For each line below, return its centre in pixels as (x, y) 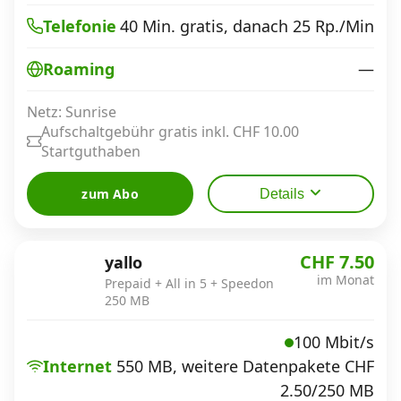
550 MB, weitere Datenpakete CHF (245, 366)
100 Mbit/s (334, 342)
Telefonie (80, 26)
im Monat (346, 279)
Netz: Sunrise (72, 111)
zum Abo (110, 193)
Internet (77, 366)
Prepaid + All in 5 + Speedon (189, 283)
